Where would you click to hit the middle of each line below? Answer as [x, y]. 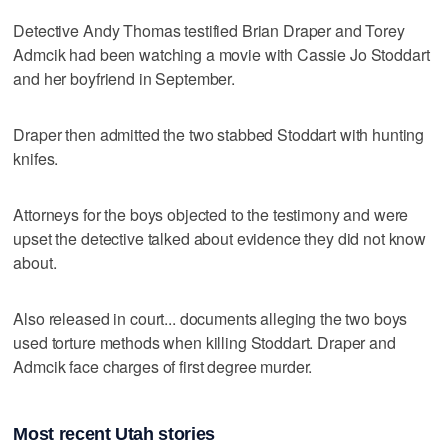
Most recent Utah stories [114, 434]
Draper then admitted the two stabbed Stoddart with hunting [219, 134]
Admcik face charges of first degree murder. [163, 366]
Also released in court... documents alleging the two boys [210, 318]
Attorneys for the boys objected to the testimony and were [211, 214]
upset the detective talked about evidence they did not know [220, 238]
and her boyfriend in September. [124, 78]
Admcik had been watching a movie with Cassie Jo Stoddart [221, 54]
